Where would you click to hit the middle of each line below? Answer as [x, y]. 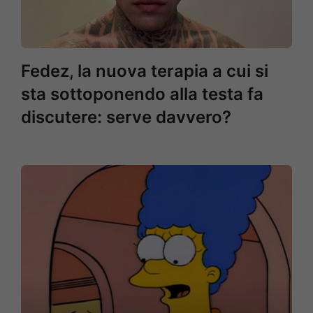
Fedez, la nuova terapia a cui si [145, 71]
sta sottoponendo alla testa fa [142, 94]
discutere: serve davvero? [126, 117]
